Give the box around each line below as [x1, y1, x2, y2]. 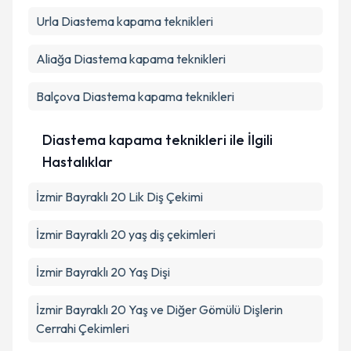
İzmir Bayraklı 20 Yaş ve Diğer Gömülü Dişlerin [36, 302, 283, 317]
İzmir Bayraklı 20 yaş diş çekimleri [36, 226, 215, 242]
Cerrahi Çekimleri [36, 320, 129, 336]
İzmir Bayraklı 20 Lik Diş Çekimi [36, 189, 203, 204]
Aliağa [36, 51, 71, 67]
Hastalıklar [42, 153, 113, 171]
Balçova [36, 89, 80, 104]
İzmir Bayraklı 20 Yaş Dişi [36, 264, 170, 280]
